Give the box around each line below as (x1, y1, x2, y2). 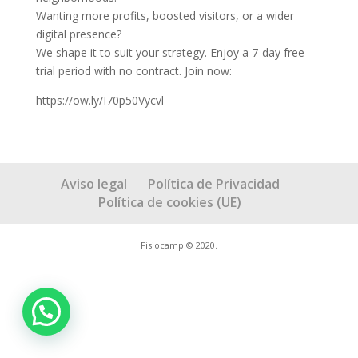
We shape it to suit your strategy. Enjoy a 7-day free (35, 45, 304, 60)
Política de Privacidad (147, 175, 280, 193)
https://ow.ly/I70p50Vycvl (35, 93, 164, 108)
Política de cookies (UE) (98, 193, 242, 211)
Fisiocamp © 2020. (140, 239, 217, 251)
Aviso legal (60, 175, 127, 193)
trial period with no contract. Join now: (35, 63, 232, 78)
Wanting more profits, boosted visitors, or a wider (35, 8, 294, 23)
